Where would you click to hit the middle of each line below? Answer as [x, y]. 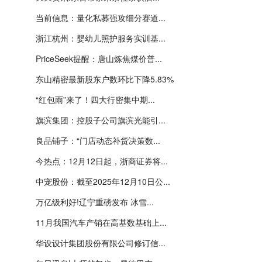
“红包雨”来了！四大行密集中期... [95, 99]
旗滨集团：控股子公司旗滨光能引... [101, 120]
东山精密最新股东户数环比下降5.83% [105, 79]
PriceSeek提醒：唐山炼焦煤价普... [99, 58]
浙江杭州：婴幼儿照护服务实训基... [101, 38]
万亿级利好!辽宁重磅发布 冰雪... [95, 202]
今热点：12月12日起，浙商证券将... [102, 161]
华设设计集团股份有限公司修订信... [101, 243]
